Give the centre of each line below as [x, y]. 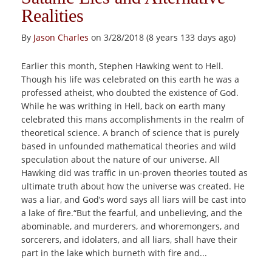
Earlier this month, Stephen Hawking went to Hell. [122, 66]
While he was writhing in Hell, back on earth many [123, 106]
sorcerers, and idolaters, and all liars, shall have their [129, 240]
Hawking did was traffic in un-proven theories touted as [134, 173]
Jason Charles [61, 37]
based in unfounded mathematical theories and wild [129, 146]
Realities [53, 15]
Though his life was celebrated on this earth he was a [130, 79]
